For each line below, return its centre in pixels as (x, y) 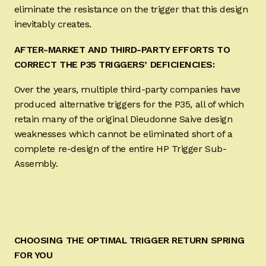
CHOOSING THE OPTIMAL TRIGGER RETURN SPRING (129, 240)
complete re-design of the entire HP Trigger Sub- (120, 149)
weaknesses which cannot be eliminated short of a (123, 134)
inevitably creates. (53, 24)
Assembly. (36, 164)
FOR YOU (33, 255)
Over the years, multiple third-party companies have (127, 90)
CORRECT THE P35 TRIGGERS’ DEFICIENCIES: (114, 64)
